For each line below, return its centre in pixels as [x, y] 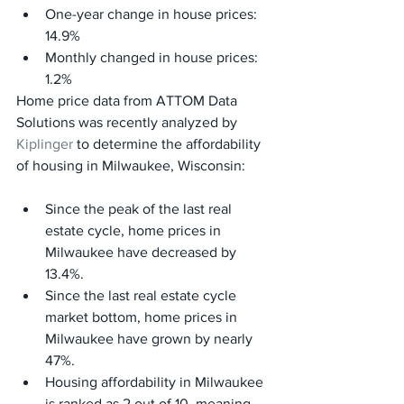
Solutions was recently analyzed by [129, 122]
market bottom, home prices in [143, 317]
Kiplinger [45, 144]
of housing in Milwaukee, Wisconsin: [131, 165]
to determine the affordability [169, 144]
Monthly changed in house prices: [153, 57]
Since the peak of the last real [140, 209]
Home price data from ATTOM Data [129, 101]
